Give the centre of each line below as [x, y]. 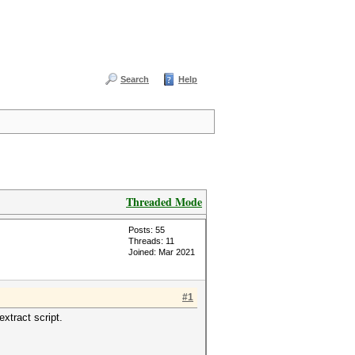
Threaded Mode [164, 202]
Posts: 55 [147, 230]
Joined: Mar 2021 [162, 252]
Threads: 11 [151, 241]
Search [135, 79]
